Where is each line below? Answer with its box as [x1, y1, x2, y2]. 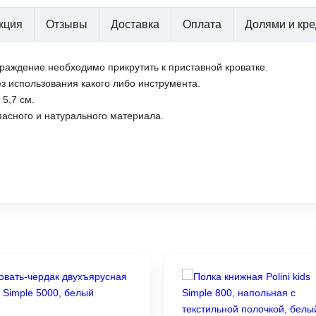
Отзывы [46, 18, 87, 31]
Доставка [111, 18, 159, 31]
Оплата [183, 18, 221, 31]
